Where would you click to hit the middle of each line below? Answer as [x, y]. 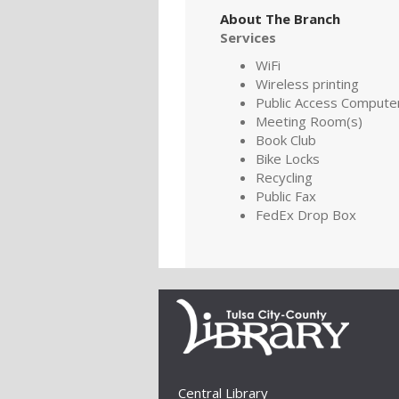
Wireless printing [307, 83]
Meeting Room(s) [309, 121]
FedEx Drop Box [306, 214]
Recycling [284, 177]
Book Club [286, 139]
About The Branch [280, 18]
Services [248, 37]
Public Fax [286, 195]
